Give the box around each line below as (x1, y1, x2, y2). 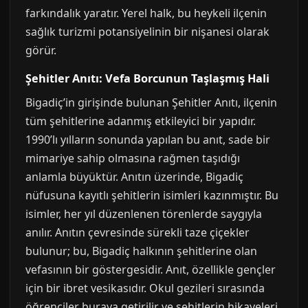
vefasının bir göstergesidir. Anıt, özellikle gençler (25, 262, 276, 277)
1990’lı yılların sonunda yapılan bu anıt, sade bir (25, 132, 270, 147)
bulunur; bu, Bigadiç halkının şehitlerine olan (25, 243, 257, 258)
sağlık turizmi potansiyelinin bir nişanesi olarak (25, 24, 269, 39)
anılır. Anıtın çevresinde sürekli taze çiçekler (25, 225, 250, 240)
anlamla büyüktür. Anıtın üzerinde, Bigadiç (25, 169, 243, 184)
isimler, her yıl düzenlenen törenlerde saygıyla (25, 206, 262, 221)
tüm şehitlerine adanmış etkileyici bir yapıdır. (25, 113, 256, 129)
